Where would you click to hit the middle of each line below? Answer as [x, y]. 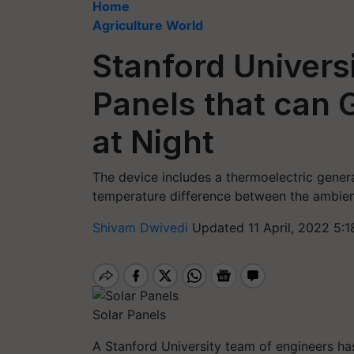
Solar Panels [129, 314]
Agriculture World [148, 25]
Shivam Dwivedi [142, 228]
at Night [153, 142]
